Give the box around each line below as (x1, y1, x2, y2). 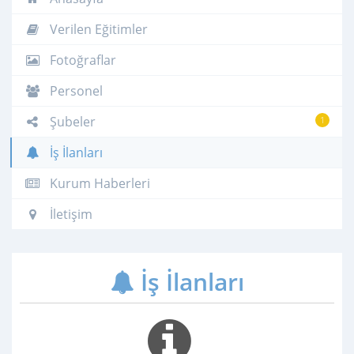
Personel (47, 81, 103, 100)
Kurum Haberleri (47, 174, 150, 192)
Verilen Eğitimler (47, 20, 148, 38)
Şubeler (47, 112, 96, 130)
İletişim (47, 205, 92, 223)
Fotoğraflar (47, 51, 116, 69)
